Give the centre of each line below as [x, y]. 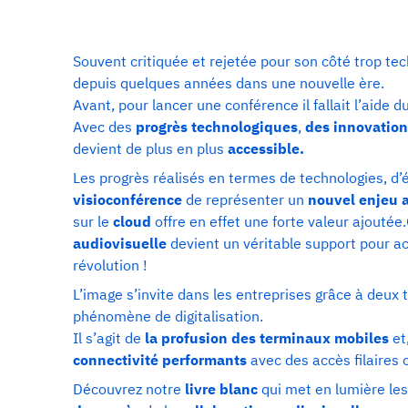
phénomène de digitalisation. [168, 316]
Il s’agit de [109, 337]
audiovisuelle [120, 243]
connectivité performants [162, 359]
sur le [93, 221]
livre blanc [219, 388]
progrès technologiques [217, 126]
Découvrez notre [127, 388]
